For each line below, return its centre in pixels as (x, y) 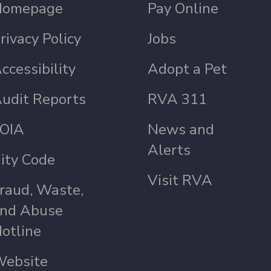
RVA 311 (178, 99)
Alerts (169, 150)
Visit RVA (180, 180)
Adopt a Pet (188, 69)
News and (181, 129)
